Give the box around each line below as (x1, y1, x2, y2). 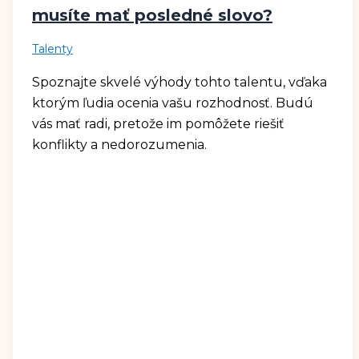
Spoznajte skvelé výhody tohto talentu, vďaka (31, 75, 327, 91)
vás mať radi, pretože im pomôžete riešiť (31, 116, 284, 132)
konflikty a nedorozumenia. (31, 137, 207, 153)
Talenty (31, 42, 73, 57)
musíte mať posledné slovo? (31, 6, 272, 26)
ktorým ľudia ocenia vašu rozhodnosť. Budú (31, 95, 313, 111)
